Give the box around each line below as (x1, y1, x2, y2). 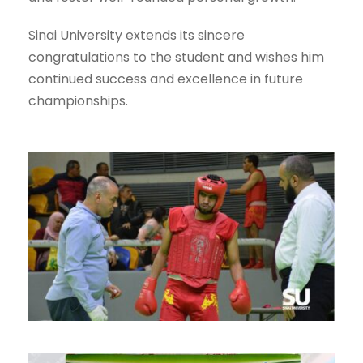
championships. (28, 92, 128, 111)
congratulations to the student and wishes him (28, 48, 324, 67)
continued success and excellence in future (28, 70, 303, 89)
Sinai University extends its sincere (28, 26, 245, 45)
